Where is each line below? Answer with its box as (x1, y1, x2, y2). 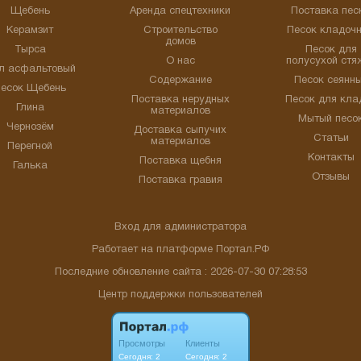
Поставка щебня (139, 156, 222, 166)
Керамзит (6, 26, 54, 35)
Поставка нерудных (131, 95, 230, 105)
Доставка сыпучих (134, 126, 227, 135)
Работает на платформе (92, 245, 216, 255)
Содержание (148, 76, 212, 85)
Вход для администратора (114, 222, 247, 232)
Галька (12, 161, 48, 171)
